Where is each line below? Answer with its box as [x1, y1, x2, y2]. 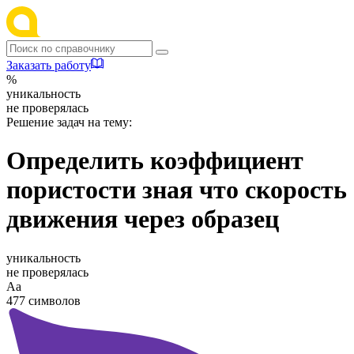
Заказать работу [6, 58, 91, 72]
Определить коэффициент [6, 146, 303, 175]
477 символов [6, 293, 81, 307]
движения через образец [6, 205, 279, 234]
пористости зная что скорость [6, 175, 347, 205]
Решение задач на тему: [6, 115, 132, 129]
